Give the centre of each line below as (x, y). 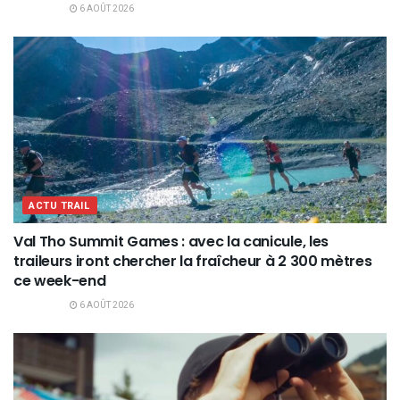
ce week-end (60, 280)
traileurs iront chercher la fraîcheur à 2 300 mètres (193, 261)
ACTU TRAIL (60, 205)
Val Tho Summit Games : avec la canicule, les (171, 241)
